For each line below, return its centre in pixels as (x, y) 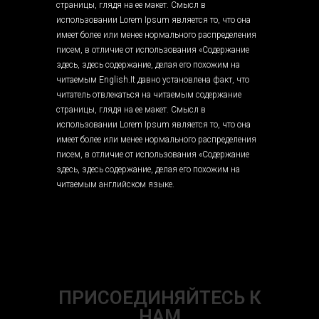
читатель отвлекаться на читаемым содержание (149, 95)
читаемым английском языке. (115, 184)
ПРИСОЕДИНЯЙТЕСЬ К (159, 298)
